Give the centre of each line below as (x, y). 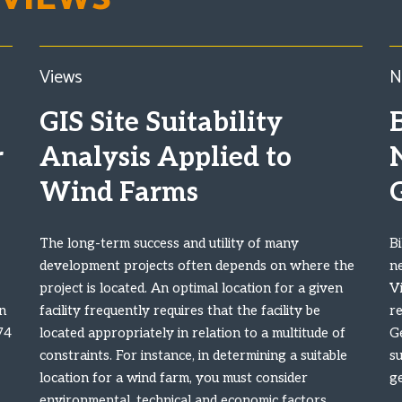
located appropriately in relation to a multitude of (192, 333)
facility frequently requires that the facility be (180, 310)
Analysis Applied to (166, 158)
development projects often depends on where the (197, 266)
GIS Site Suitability (161, 123)
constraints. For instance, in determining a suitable (193, 355)
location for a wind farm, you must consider (174, 378)
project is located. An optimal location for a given (191, 288)
